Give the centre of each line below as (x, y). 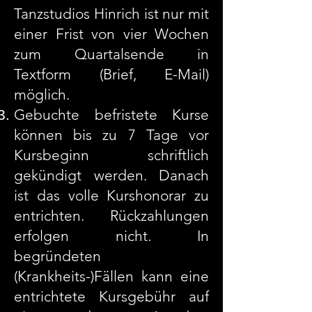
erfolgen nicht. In (111, 236)
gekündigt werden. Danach (111, 175)
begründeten (57, 256)
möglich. (42, 94)
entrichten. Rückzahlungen (111, 216)
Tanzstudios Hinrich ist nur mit (111, 14)
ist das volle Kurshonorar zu (111, 195)
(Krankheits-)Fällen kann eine (111, 276)
